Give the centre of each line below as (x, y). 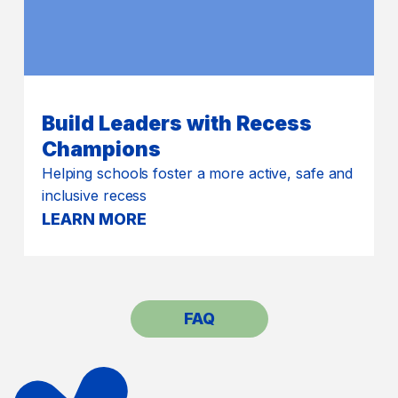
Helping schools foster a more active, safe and (197, 174)
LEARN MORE (94, 219)
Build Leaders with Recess (176, 124)
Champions (101, 150)
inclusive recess (94, 196)
